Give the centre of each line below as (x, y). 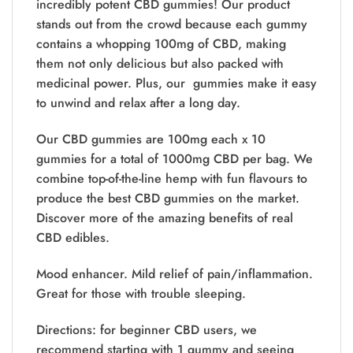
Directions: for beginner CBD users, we (147, 329)
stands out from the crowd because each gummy (172, 24)
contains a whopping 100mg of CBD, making (161, 44)
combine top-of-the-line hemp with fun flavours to (172, 178)
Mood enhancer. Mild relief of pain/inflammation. (175, 273)
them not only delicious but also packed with (160, 64)
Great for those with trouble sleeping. (141, 293)
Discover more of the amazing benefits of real (165, 217)
